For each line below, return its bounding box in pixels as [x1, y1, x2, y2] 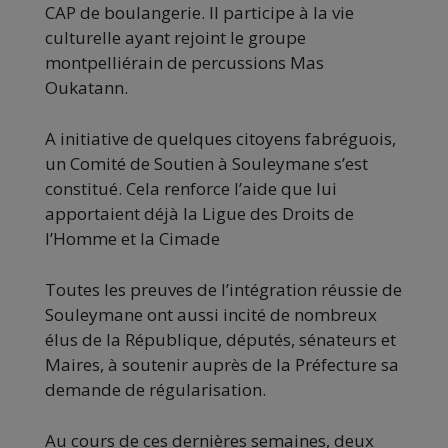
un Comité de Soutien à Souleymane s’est [45, 151, 368, 175]
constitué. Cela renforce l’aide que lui [45, 176, 337, 200]
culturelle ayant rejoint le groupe [45, 25, 306, 49]
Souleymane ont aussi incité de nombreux [45, 302, 377, 326]
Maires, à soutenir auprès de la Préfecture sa [45, 352, 399, 376]
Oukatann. [45, 75, 128, 99]
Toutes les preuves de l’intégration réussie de [45, 277, 402, 301]
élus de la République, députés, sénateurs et [45, 327, 396, 351]
